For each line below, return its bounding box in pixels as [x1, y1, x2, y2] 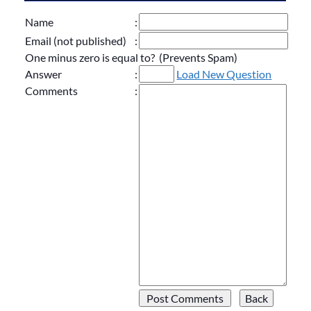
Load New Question [176, 67, 272, 81]
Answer [25, 67, 62, 81]
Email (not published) [25, 34, 127, 48]
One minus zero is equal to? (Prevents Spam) [25, 51, 238, 65]
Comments [25, 84, 78, 98]
